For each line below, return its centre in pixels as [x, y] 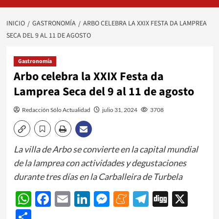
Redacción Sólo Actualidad [56, 109]
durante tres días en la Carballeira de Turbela [98, 176]
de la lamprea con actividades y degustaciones [100, 163]
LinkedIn [119, 199]
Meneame [163, 199]
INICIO [15, 23]
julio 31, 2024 [120, 109]
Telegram [180, 199]
